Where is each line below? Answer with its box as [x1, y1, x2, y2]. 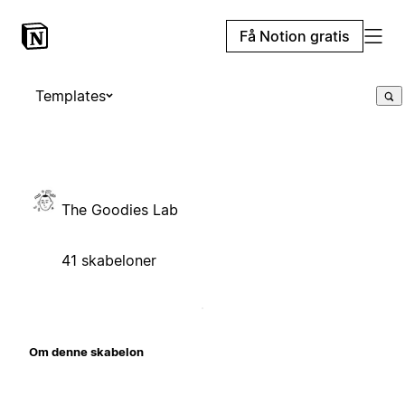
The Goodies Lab [61, 200, 178, 219]
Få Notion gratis [240, 27, 350, 45]
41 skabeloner [61, 250, 156, 269]
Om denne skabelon [29, 344, 144, 359]
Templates [35, 87, 106, 105]
